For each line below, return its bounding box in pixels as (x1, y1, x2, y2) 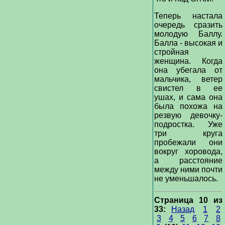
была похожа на (154, 102, 222, 110)
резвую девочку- (154, 111, 222, 120)
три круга (154, 129, 222, 138)
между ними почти (154, 165, 222, 174)
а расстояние (154, 156, 222, 165)
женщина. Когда (154, 57, 222, 65)
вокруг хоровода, (154, 147, 222, 156)
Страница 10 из (154, 196, 222, 204)
